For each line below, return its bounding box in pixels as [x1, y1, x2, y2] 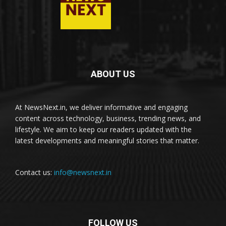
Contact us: [15, 167, 54, 177]
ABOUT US [91, 68, 135, 79]
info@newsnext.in [54, 167, 111, 177]
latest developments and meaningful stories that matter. [15, 135, 199, 145]
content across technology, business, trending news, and [15, 113, 201, 123]
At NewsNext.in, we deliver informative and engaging [15, 102, 188, 112]
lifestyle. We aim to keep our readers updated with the [15, 124, 192, 134]
